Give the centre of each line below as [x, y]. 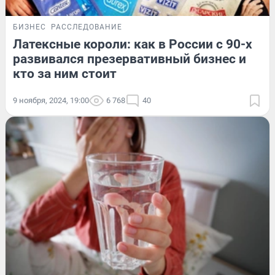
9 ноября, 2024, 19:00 [51, 101]
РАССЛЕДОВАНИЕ [87, 27]
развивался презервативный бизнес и [130, 59]
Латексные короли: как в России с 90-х [133, 45]
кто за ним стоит [65, 74]
